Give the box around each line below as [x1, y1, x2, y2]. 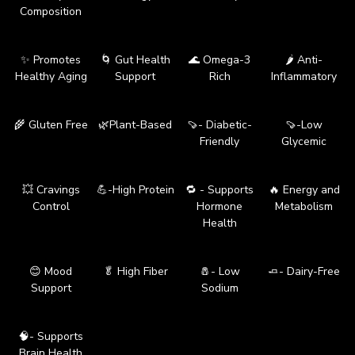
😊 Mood [29, 263, 73, 279]
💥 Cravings [21, 181, 80, 197]
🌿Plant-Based [98, 116, 173, 132]
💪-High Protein [96, 181, 174, 197]
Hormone [197, 198, 243, 214]
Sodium [200, 280, 239, 296]
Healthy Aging [14, 68, 87, 84]
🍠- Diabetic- [187, 116, 253, 132]
